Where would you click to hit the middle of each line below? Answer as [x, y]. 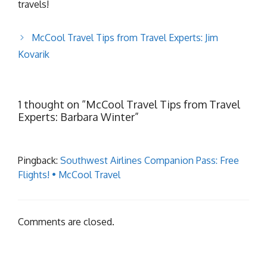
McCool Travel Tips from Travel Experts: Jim [125, 38]
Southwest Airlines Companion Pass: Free [150, 161]
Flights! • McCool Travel [69, 175]
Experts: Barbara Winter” [78, 117]
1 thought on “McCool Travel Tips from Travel [129, 105]
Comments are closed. [66, 222]
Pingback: [39, 161]
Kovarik [34, 55]
